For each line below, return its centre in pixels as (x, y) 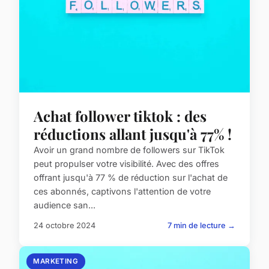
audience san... (65, 205)
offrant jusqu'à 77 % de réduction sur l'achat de (131, 178)
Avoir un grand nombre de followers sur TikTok (129, 150)
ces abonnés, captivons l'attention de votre (122, 192)
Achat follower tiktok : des (120, 116)
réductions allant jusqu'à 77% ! (133, 134)
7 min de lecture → (201, 226)
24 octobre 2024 (65, 226)
